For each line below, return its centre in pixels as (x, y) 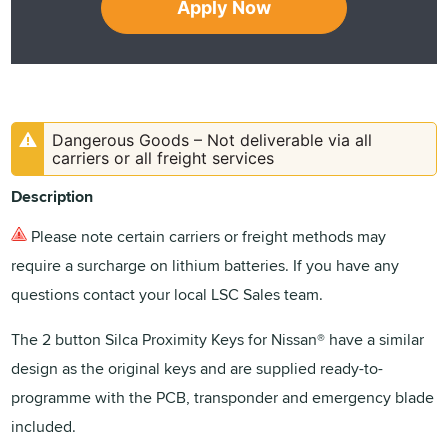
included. (44, 426)
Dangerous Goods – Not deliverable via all (212, 139)
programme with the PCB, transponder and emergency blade (223, 397)
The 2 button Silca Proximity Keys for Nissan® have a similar (218, 339)
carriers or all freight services (163, 157)
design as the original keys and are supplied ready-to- (197, 368)
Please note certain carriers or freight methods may (207, 236)
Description (52, 196)
